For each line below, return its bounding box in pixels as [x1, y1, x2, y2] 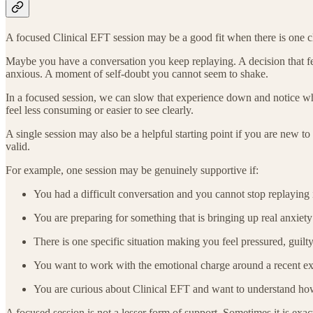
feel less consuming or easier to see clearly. [6, 104, 194, 117]
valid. [6, 140, 30, 153]
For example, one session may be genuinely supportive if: [6, 164, 259, 177]
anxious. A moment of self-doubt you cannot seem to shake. [6, 68, 268, 80]
